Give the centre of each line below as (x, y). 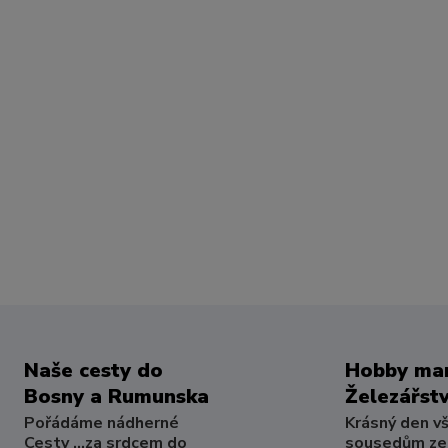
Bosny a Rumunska (116, 396)
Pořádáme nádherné (101, 423)
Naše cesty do (93, 370)
